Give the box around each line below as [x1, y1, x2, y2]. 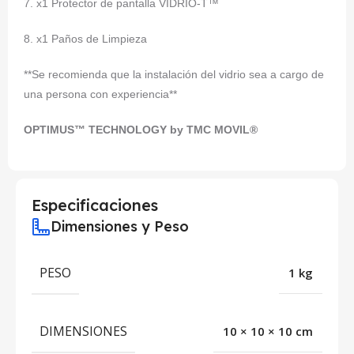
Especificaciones [32, 195, 158, 215]
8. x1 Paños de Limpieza [24, 32, 147, 45]
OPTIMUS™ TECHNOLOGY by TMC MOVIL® [24, 123, 258, 136]
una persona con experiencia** [24, 88, 177, 100]
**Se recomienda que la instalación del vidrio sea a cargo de [24, 68, 324, 81]
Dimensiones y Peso [51, 217, 189, 235]
